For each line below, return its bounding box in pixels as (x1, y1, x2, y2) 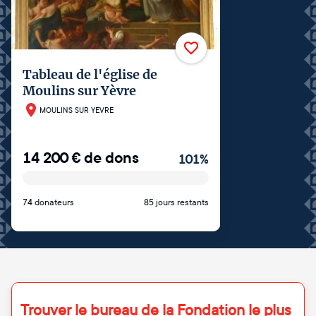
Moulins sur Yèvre (23, 83, 136, 99)
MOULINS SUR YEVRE (39, 105, 114, 115)
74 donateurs (23, 197, 74, 207)
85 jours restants (144, 197, 209, 207)
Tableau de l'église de (23, 66, 157, 83)
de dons (84, 148, 139, 168)
